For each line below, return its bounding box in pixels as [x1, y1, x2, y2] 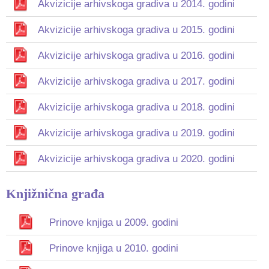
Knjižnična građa [6, 186, 104, 201]
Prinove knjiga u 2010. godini [49, 243, 178, 254]
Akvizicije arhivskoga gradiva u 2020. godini [38, 153, 235, 165]
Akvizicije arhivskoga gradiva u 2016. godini [38, 50, 235, 61]
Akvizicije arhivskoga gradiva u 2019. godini [38, 127, 235, 139]
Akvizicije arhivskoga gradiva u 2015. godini [38, 24, 235, 35]
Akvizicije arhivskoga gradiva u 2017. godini [38, 76, 235, 87]
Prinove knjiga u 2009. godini [49, 217, 178, 228]
